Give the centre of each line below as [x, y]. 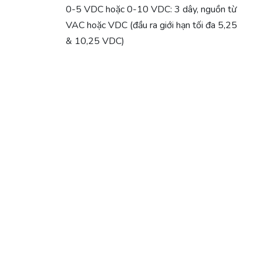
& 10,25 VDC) [95, 41]
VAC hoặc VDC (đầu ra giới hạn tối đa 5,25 [151, 25]
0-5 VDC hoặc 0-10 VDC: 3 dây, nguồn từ [151, 9]
